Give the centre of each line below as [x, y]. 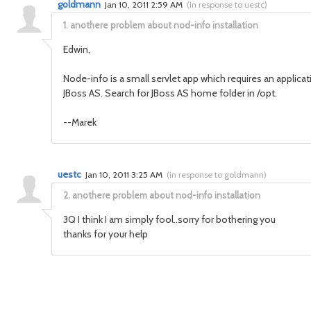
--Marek [80, 122]
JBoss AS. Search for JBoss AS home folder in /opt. [170, 93]
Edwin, [77, 49]
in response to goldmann [217, 175]
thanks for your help [106, 234]
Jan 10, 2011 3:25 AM [125, 175]
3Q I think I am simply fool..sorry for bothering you [169, 219]
